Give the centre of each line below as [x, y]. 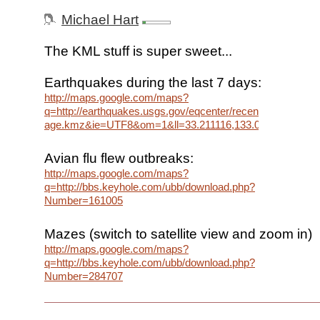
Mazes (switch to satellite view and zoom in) [178, 234]
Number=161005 [84, 201]
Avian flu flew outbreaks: [119, 159]
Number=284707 [84, 276]
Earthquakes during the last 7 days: [153, 83]
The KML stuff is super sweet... [138, 51]
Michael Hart [100, 20]
